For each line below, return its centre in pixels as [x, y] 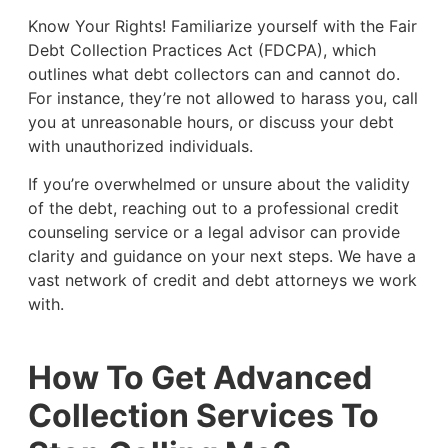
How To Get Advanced [199, 377]
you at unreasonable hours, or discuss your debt [210, 121]
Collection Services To [203, 415]
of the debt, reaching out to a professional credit [213, 208]
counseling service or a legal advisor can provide [213, 232]
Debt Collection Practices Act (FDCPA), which [201, 49]
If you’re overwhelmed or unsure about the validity [218, 184]
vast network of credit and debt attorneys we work [222, 280]
